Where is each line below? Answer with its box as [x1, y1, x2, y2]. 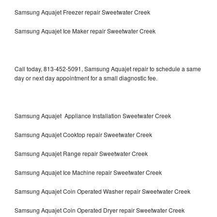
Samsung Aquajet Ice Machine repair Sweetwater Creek [15, 168, 162, 176]
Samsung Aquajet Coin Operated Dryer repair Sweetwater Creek [15, 205, 185, 214]
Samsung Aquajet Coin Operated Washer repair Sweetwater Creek [15, 186, 190, 195]
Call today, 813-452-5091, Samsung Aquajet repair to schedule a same [15, 64, 201, 73]
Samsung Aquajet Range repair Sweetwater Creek [15, 149, 148, 157]
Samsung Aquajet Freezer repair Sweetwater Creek [15, 7, 152, 16]
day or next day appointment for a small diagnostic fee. [15, 73, 157, 82]
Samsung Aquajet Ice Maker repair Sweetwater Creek [15, 26, 155, 35]
